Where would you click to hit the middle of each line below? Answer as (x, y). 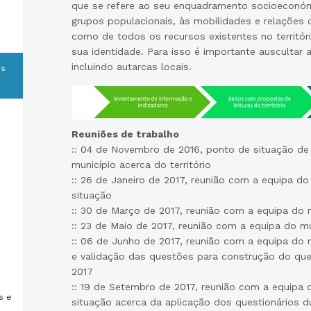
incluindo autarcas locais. (131, 67)
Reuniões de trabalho (125, 134)
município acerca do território (141, 165)
